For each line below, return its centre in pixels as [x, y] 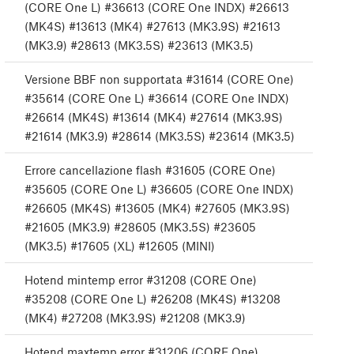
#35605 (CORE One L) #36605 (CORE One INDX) [159, 189]
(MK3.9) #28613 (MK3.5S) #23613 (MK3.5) [139, 45]
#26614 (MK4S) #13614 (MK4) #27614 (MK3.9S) [154, 117]
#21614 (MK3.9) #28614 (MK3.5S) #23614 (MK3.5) [160, 136]
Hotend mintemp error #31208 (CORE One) [141, 280]
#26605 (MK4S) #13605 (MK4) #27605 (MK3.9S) [157, 208]
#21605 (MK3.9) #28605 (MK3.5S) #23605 [140, 227]
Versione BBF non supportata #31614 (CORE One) [159, 79]
